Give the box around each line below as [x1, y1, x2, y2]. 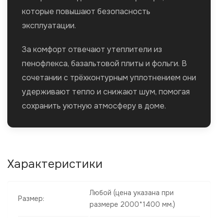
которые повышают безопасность [22, 6, 150, 17]
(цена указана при [111, 188, 174, 198]
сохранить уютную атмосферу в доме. [22, 101, 166, 111]
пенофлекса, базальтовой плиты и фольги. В [22, 58, 187, 69]
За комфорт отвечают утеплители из [22, 44, 162, 55]
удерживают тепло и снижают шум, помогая [22, 87, 190, 97]
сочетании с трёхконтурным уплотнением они [22, 73, 196, 83]
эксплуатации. [22, 20, 76, 31]
